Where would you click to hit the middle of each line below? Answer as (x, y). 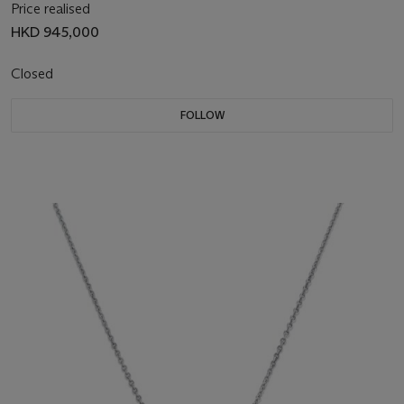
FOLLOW (202, 115)
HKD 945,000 (55, 32)
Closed (34, 73)
